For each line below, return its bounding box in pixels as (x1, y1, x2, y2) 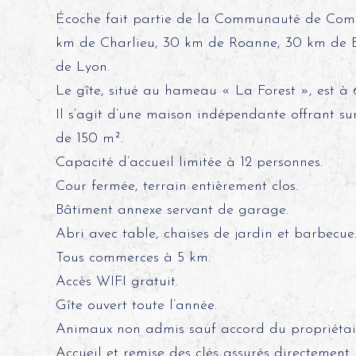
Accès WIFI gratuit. (55, 274, 178, 289)
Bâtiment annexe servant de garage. (55, 203, 288, 218)
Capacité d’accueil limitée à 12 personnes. (55, 155, 323, 170)
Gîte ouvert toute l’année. (55, 298, 217, 313)
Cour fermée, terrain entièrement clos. (55, 179, 298, 194)
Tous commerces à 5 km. (55, 250, 211, 265)
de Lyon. (55, 60, 110, 75)
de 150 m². (55, 131, 123, 146)
